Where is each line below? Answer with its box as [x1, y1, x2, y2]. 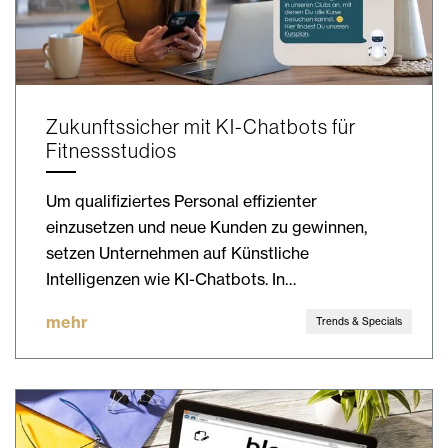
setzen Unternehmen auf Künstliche [46, 243, 309, 264]
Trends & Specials [316, 315, 402, 329]
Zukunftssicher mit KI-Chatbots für [46, 114, 356, 140]
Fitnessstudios [46, 138, 177, 164]
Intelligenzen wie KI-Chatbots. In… [46, 269, 296, 290]
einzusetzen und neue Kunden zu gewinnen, [46, 217, 367, 238]
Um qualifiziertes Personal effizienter [46, 191, 317, 212]
